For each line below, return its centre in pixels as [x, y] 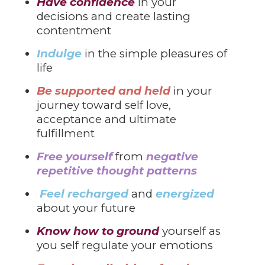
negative [172, 156]
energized [185, 193]
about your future [86, 208]
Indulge [61, 53]
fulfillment [67, 133]
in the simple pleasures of [156, 53]
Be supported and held [105, 91]
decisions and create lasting [114, 16]
